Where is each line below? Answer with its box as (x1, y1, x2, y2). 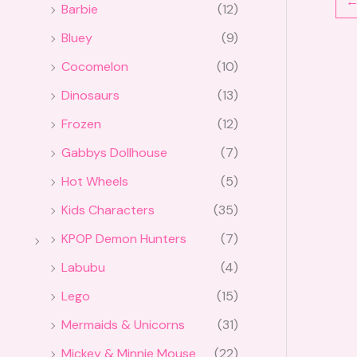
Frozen (61, 116, 101, 133)
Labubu (61, 259, 105, 277)
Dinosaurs (61, 87, 120, 104)
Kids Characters (61, 202, 155, 219)
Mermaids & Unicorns (61, 316, 185, 334)
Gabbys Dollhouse (61, 144, 167, 162)
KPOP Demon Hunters (61, 230, 186, 248)
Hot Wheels (61, 173, 128, 190)
